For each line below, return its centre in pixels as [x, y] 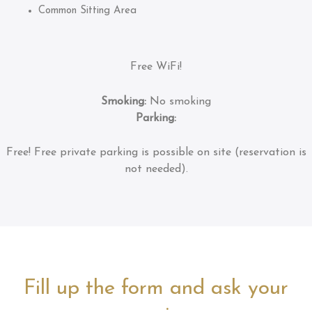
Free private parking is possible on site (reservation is [168, 153]
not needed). [156, 170]
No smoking [180, 101]
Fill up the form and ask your [156, 289]
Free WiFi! [156, 67]
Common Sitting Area [87, 10]
